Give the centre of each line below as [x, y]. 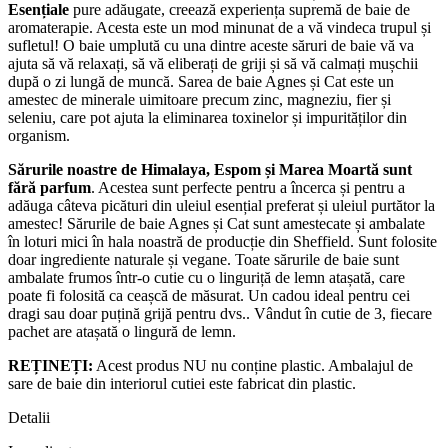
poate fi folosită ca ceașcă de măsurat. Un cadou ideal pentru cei [209, 295]
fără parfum [49, 187]
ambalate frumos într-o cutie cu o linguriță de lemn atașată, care [206, 277]
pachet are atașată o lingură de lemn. [122, 331]
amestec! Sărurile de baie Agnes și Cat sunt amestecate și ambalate [216, 223]
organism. [39, 135]
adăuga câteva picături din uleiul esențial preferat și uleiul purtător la [221, 205]
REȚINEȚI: [50, 365]
